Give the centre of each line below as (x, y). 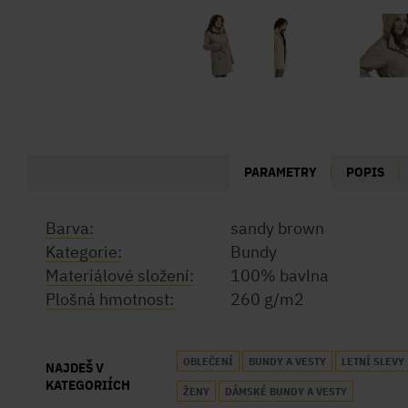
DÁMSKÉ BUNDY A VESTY (286, 391)
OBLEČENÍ (208, 361)
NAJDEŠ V (75, 367)
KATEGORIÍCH (88, 385)
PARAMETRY (281, 172)
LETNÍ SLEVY (372, 361)
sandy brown (277, 228)
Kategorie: (84, 252)
